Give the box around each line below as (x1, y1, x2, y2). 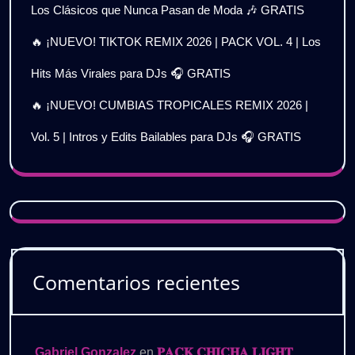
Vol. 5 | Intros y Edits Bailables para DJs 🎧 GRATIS (31, 129, 301, 143)
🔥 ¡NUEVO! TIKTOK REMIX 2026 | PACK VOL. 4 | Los (31, 34, 321, 48)
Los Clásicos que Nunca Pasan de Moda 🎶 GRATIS (31, 2, 304, 17)
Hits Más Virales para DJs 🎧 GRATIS (31, 66, 231, 80)
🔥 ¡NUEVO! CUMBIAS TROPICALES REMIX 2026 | (31, 97, 308, 112)
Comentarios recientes (32, 268, 240, 296)
